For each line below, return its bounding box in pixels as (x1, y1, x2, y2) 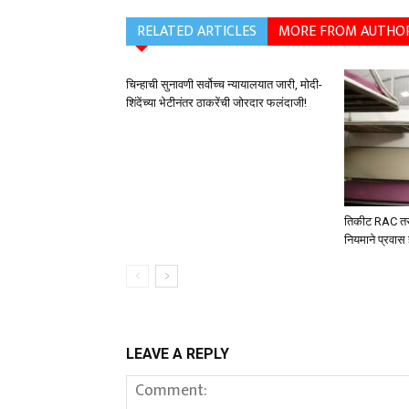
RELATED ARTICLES (137, 19, 257, 44)
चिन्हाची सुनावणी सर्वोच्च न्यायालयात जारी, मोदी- (126, 78, 322, 91)
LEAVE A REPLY (126, 345, 229, 362)
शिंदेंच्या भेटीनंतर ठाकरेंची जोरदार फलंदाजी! (126, 96, 307, 110)
